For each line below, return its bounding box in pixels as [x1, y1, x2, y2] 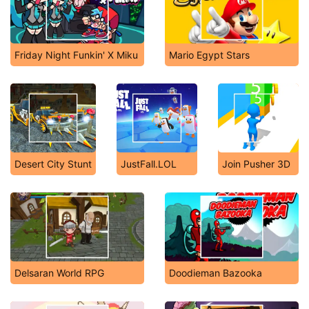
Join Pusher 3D [222, 158, 290, 170]
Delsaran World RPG [14, 267, 104, 279]
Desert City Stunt [14, 158, 92, 170]
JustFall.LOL [121, 158, 177, 170]
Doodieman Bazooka [169, 267, 262, 279]
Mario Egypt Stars [169, 49, 250, 61]
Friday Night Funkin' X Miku [14, 49, 138, 61]
